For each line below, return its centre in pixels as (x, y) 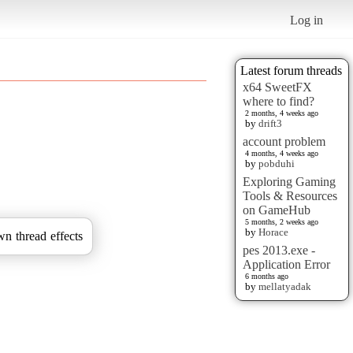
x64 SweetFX (277, 87)
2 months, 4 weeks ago (282, 113)
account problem (284, 141)
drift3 (270, 123)
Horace (273, 232)
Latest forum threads (291, 70)
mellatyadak (285, 286)
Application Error (286, 264)
